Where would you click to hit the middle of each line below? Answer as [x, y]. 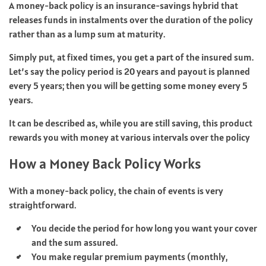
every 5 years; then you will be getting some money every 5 [128, 85]
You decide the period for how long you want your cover [144, 228]
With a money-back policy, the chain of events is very [116, 190]
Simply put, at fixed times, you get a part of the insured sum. [131, 57]
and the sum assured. [75, 242]
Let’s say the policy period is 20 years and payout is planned [129, 71]
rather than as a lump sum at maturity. [87, 34]
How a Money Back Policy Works [105, 163]
